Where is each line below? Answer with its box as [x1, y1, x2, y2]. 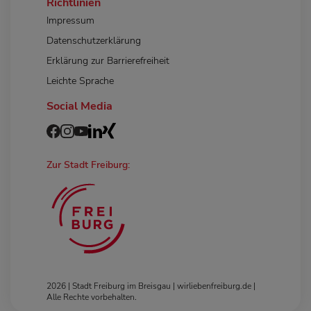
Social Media [47, 98, 112, 114]
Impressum [47, 13, 94, 27]
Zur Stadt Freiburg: [47, 158, 130, 171]
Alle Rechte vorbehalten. [47, 291, 137, 303]
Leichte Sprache [47, 74, 114, 87]
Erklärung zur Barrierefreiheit [47, 53, 169, 67]
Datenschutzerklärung [47, 33, 141, 47]
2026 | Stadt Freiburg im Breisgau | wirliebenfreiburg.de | [47, 280, 255, 292]
